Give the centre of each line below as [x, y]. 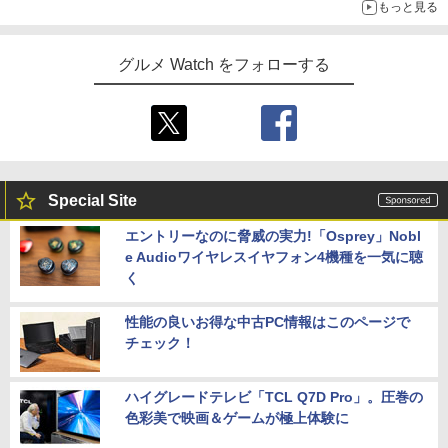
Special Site [92, 201]
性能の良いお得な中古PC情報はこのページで [267, 322]
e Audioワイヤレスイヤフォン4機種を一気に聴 [274, 257]
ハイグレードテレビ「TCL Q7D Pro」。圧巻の [274, 397]
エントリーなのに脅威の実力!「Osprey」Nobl [273, 236]
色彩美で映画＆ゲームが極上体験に [237, 418]
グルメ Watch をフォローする [224, 65]
